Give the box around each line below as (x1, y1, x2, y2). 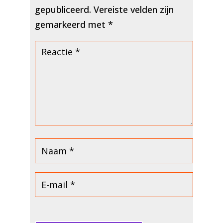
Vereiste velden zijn (93, 3, 174, 16)
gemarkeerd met (34, 18, 108, 31)
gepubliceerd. (34, 3, 91, 16)
